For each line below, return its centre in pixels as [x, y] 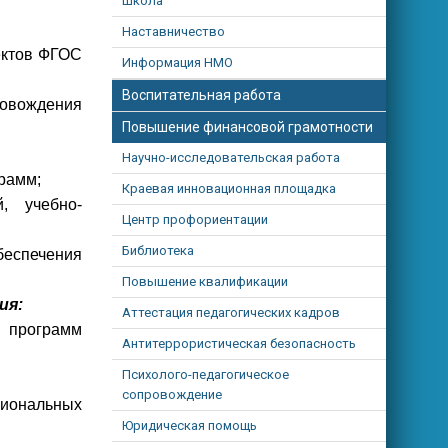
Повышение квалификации [205, 281]
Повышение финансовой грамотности [248, 127]
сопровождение [172, 394]
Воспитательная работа [202, 95]
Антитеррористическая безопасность [239, 343]
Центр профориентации [195, 219]
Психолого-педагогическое [206, 374]
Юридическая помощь [190, 425]
